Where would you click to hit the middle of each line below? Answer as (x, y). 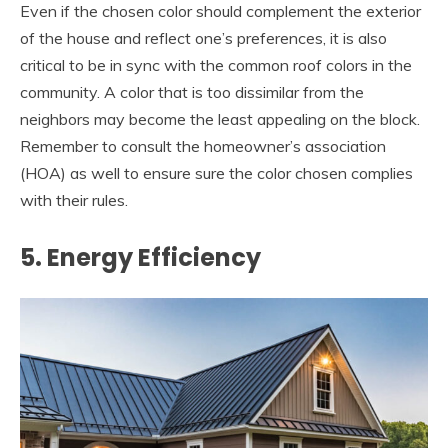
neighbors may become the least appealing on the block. (220, 118)
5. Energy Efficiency (140, 257)
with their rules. (74, 199)
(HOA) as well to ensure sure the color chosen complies (216, 172)
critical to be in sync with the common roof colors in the (216, 64)
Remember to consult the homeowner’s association (203, 145)
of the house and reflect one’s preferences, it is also (203, 37)
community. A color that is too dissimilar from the (192, 91)
